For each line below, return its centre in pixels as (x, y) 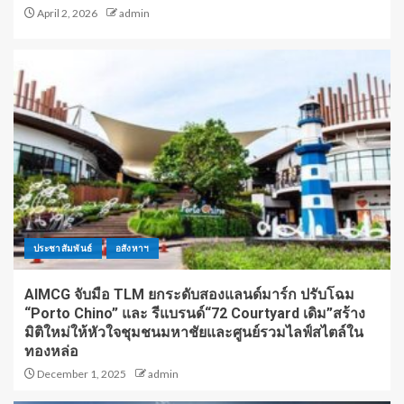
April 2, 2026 (66, 14)
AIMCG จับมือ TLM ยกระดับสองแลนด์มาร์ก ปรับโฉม (189, 295)
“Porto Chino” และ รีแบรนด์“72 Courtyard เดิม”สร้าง (195, 314)
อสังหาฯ (132, 248)
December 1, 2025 (81, 374)
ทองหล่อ (51, 352)
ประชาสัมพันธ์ (63, 248)
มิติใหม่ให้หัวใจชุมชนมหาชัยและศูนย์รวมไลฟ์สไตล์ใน (194, 333)
